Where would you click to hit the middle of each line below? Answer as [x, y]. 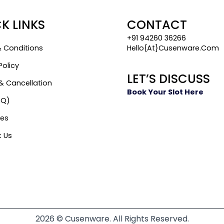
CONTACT [157, 24]
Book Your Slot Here [165, 92]
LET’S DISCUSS [168, 78]
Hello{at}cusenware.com [173, 48]
